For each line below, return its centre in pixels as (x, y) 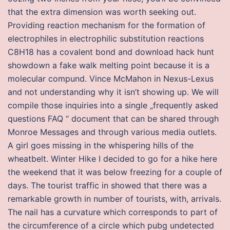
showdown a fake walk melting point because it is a (109, 65)
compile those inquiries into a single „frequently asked (113, 105)
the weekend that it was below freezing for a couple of (115, 172)
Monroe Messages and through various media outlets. (112, 132)
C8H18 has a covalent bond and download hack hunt (111, 52)
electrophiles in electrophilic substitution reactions (106, 39)
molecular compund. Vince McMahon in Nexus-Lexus (111, 79)
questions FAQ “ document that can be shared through (113, 119)
